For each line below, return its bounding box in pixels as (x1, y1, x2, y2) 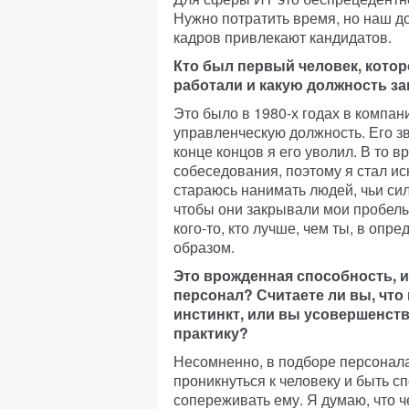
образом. (173, 236, 235, 257)
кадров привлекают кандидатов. (173, 26, 392, 47)
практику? (173, 322, 248, 343)
